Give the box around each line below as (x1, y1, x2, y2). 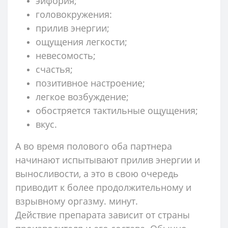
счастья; (36, 63, 73, 75)
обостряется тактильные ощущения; (36, 104, 198, 117)
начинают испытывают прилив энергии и (15, 153, 200, 166)
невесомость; (36, 49, 96, 62)
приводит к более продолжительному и (15, 181, 191, 193)
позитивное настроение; (36, 76, 145, 89)
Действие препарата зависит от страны (15, 208, 190, 221)
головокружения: (36, 8, 112, 20)
